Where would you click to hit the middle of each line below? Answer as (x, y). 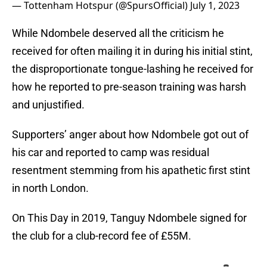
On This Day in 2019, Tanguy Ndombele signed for (129, 218)
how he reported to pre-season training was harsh (129, 87)
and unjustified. (48, 105)
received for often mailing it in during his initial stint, (132, 51)
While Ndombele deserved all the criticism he (118, 33)
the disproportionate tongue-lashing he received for (133, 69)
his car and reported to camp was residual (111, 153)
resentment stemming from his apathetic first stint (131, 170)
